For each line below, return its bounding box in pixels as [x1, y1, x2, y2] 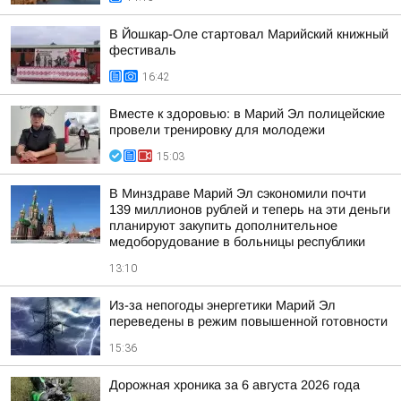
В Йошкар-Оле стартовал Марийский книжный [109, 27, 388, 41]
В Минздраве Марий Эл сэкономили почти [109, 186, 366, 200]
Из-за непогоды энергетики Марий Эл [109, 298, 336, 312]
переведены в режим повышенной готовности [109, 314, 388, 328]
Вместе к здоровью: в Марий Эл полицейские [109, 107, 385, 121]
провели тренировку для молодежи [109, 123, 325, 137]
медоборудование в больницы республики [109, 235, 365, 249]
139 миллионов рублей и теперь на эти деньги [109, 202, 390, 217]
